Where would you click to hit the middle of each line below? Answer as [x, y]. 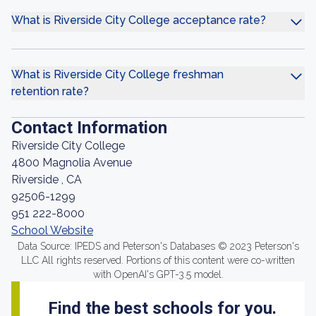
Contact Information [89, 128]
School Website [52, 230]
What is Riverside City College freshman [117, 74]
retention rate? [50, 91]
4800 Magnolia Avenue [72, 163]
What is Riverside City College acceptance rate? [139, 20]
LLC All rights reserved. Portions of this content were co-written [158, 260]
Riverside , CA [47, 180]
